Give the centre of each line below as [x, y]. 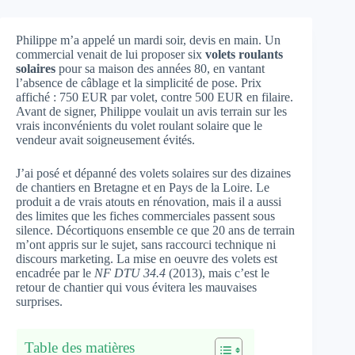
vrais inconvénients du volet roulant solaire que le [139, 126]
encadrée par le [55, 273]
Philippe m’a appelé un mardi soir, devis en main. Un [148, 40]
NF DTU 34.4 [130, 273]
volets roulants [244, 54]
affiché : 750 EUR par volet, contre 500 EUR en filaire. [155, 97]
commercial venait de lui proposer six [111, 54]
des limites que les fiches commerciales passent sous [145, 216]
